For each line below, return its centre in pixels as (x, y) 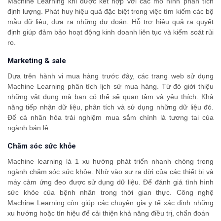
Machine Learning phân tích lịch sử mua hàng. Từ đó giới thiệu (110, 87)
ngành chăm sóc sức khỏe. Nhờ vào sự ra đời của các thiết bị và (110, 172)
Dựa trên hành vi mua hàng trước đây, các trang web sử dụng (110, 76)
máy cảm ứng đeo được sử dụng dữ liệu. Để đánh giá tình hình (110, 182)
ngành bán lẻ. (29, 128)
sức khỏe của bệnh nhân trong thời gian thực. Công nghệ (110, 193)
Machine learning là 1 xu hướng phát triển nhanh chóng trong (110, 162)
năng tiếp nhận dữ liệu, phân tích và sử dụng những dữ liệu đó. (110, 107)
